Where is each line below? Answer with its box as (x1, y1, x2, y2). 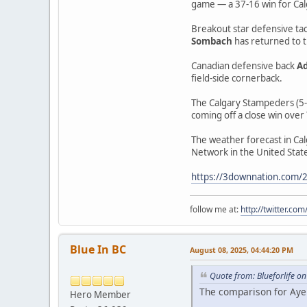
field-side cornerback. (191, 72, 282, 85)
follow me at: (190, 204, 241, 216)
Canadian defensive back (191, 60, 297, 73)
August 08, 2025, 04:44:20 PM (190, 245, 293, 256)
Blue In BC (70, 242, 126, 258)
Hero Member (70, 288, 131, 302)
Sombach (191, 35, 234, 48)
